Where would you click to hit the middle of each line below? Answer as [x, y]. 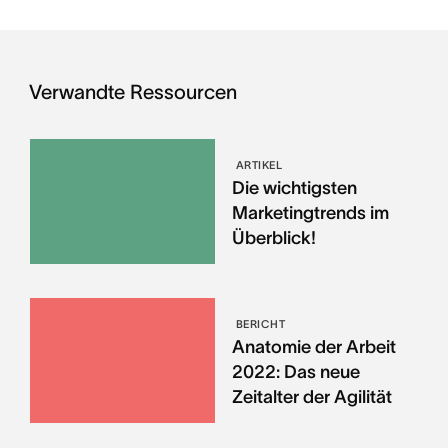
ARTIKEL [259, 165]
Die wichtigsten [294, 188]
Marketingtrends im [310, 213]
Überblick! [273, 238]
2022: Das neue [295, 371]
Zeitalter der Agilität [311, 396]
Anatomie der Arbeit [313, 346]
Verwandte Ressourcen [132, 92]
